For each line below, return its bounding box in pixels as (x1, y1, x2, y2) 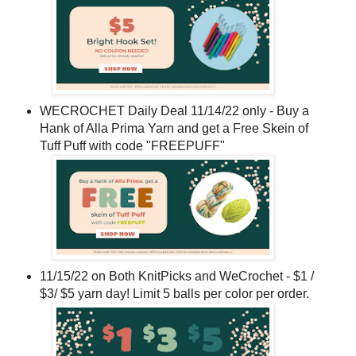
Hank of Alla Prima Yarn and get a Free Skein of (39, 122, 308, 136)
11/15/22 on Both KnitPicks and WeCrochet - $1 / (39, 269, 314, 283)
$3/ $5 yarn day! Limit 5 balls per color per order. (39, 287, 309, 300)
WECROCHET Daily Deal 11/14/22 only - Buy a (39, 104, 309, 118)
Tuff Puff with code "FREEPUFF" (39, 139, 228, 153)
